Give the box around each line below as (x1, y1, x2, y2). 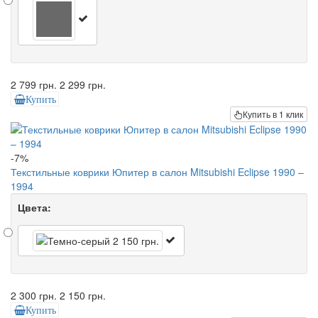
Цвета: (18, 200, 51, 215)
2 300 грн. (11, 288, 57, 303)
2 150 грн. (60, 288, 106, 303)
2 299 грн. (60, 77, 106, 92)
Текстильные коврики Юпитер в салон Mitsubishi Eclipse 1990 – (11, 165, 304, 180)
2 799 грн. (11, 77, 57, 92)
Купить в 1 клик (243, 108, 303, 121)
